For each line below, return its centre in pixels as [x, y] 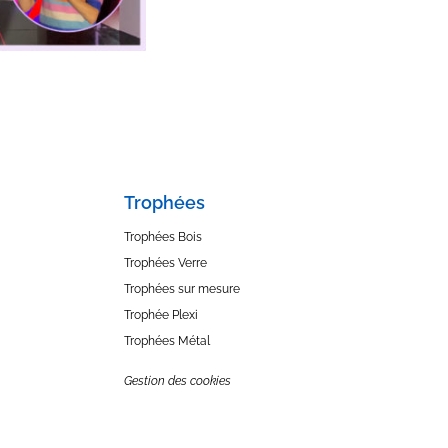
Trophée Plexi [161, 315]
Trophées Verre [165, 263]
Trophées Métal [167, 341]
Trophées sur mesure [182, 289]
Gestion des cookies [177, 381]
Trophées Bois [163, 237]
